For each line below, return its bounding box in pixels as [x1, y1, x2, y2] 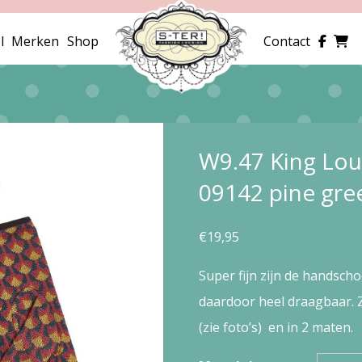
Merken [11, 32, 60, 51]
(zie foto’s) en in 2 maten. [198, 318, 353, 336]
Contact [263, 32, 311, 51]
